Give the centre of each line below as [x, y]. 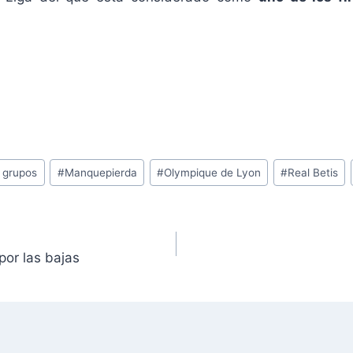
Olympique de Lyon [212, 172]
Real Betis [312, 172]
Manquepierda [100, 172]
